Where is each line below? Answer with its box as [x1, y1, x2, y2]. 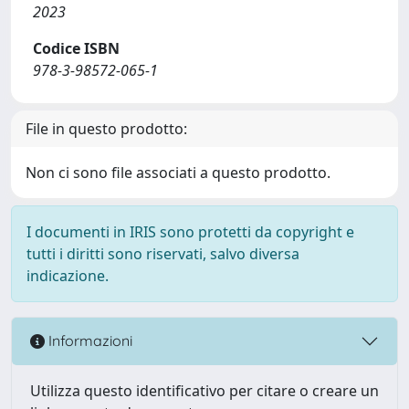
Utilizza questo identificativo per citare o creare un [30, 380, 379, 401]
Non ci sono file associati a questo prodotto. [26, 162, 330, 183]
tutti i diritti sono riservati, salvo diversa [26, 243, 299, 264]
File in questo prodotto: [26, 118, 187, 139]
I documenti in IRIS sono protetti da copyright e [26, 221, 354, 242]
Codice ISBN [33, 37, 120, 58]
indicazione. [26, 265, 109, 286]
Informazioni [45, 331, 132, 351]
